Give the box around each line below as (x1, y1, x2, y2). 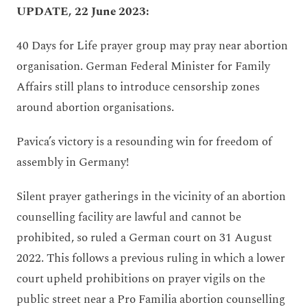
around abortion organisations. (16, 99, 174, 116)
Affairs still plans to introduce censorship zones (16, 78, 260, 96)
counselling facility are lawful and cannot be (16, 208, 241, 226)
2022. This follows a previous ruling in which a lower (16, 249, 285, 267)
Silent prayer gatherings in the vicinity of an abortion (16, 188, 286, 206)
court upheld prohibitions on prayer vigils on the (16, 270, 265, 288)
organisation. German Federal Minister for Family (16, 58, 270, 75)
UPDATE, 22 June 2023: (16, 3, 149, 21)
